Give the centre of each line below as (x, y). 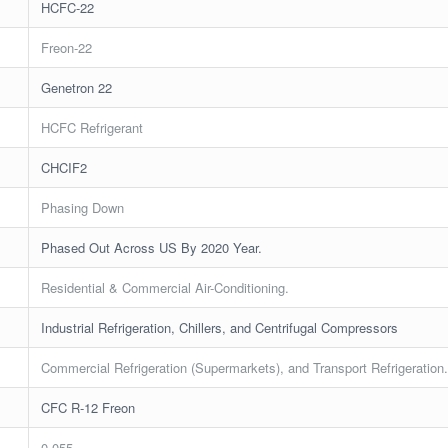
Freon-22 (67, 47)
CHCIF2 (64, 167)
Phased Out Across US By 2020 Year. (152, 247)
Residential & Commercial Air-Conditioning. (165, 287)
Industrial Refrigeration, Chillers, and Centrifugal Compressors (220, 327)
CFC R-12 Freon (88, 407)
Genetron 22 (77, 87)
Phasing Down (83, 207)
